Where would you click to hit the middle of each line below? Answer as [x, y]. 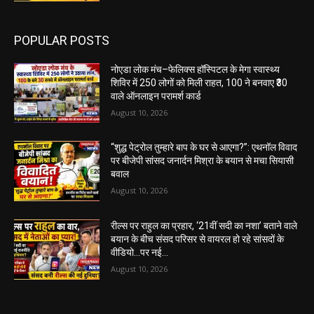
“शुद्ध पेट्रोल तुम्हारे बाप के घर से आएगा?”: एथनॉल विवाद [204, 148]
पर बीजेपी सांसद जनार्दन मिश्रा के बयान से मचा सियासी [203, 161]
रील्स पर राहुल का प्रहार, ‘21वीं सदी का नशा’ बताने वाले [204, 225]
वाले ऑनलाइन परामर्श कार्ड [156, 96]
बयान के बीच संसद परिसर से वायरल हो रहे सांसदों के [198, 239]
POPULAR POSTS [62, 40]
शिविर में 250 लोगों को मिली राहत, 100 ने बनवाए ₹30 [199, 82]
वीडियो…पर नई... [140, 252]
